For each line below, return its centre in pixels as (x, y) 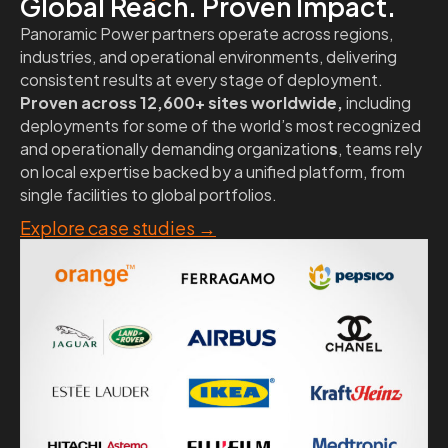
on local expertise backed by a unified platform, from (212, 172)
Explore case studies (107, 228)
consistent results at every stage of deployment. (201, 80)
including (377, 103)
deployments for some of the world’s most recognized (220, 126)
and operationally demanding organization (174, 149)
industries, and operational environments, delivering (208, 57)
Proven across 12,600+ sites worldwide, (181, 103)
